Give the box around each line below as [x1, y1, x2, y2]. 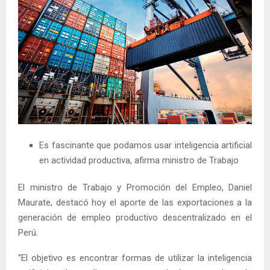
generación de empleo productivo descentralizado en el [18, 212, 252, 223]
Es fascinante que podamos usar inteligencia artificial [39, 139, 252, 151]
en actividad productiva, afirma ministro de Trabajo [39, 154, 239, 166]
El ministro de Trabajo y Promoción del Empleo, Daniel [18, 181, 252, 193]
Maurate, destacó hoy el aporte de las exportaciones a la [18, 196, 252, 208]
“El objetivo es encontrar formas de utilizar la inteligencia [18, 252, 252, 263]
